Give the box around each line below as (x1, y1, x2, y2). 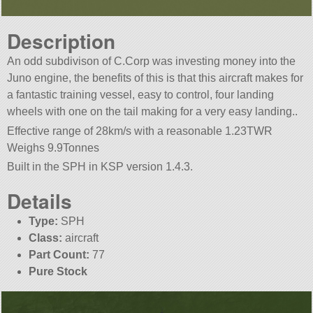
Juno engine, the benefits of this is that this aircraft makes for (7, 72, 304, 85)
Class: (28, 231, 62, 244)
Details (7, 186, 73, 215)
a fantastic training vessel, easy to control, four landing (7, 89, 275, 101)
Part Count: (28, 248, 89, 261)
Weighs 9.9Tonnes (7, 141, 100, 154)
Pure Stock (28, 265, 87, 277)
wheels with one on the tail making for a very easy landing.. (7, 105, 298, 118)
